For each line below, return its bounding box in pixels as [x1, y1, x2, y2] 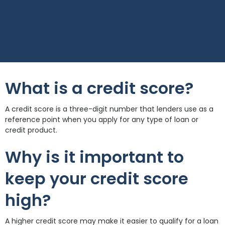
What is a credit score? [5, 77, 193, 99]
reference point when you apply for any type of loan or [5, 115, 198, 125]
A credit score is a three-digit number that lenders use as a [5, 104, 213, 114]
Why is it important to [5, 146, 184, 168]
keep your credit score [5, 167, 188, 190]
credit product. [5, 125, 57, 135]
